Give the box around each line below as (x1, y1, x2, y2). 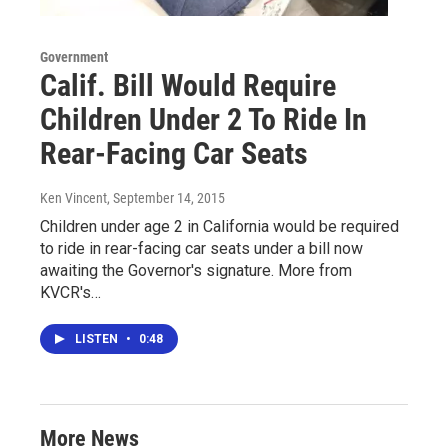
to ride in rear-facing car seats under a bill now (40, 239, 363, 259)
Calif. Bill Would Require (40, 68, 336, 104)
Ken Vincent (40, 190, 107, 207)
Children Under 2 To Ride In (40, 102, 367, 138)
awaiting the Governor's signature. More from (40, 261, 352, 281)
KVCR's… (40, 283, 101, 303)
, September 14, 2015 (107, 190, 225, 207)
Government (40, 49, 108, 66)
